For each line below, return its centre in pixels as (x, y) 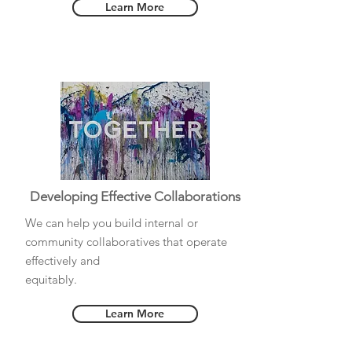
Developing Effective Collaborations (135, 196)
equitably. (51, 279)
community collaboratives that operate (126, 242)
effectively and (62, 260)
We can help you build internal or (111, 223)
